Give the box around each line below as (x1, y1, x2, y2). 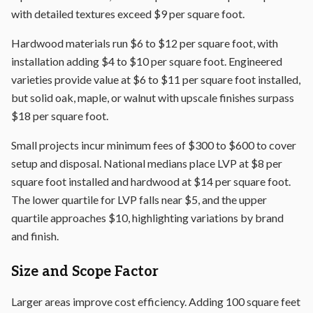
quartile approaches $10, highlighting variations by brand (11, 211, 284, 224)
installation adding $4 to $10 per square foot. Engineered (11, 54, 282, 68)
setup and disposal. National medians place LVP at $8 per (11, 156, 282, 170)
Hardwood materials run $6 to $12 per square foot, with (11, 36, 278, 50)
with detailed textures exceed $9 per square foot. (11, 7, 245, 20)
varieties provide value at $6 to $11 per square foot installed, (11, 73, 300, 86)
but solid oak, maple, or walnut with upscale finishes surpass (11, 91, 294, 104)
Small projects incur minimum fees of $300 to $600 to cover (11, 138, 296, 152)
